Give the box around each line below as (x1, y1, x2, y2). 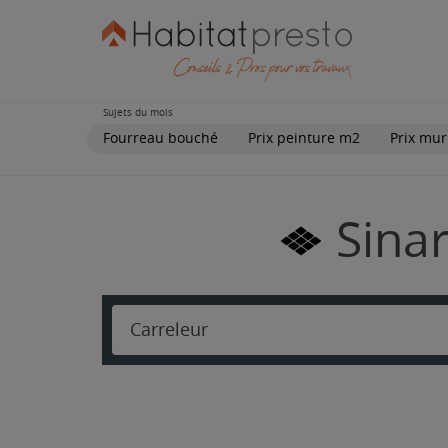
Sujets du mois (103, 106, 173, 119)
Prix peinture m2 (248, 129, 360, 147)
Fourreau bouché (103, 129, 218, 147)
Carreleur (130, 318, 208, 341)
